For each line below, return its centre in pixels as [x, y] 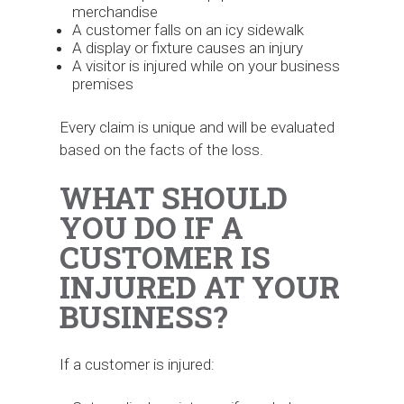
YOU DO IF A [152, 227]
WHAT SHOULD [174, 197]
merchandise [115, 12]
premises [103, 84]
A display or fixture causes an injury [188, 48]
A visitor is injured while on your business [207, 66]
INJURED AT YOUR [200, 286]
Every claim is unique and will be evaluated [197, 127]
